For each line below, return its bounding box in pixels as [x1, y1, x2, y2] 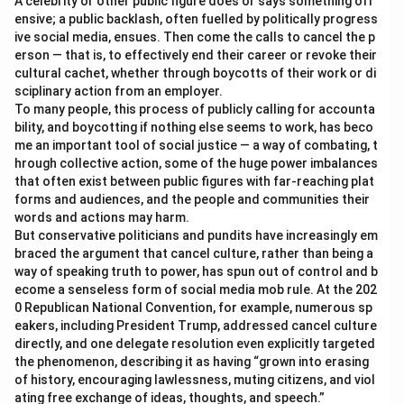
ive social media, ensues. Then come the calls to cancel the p [14, 30, 375, 44]
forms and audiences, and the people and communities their [14, 192, 370, 207]
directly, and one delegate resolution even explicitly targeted [14, 336, 375, 351]
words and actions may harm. [14, 210, 189, 225]
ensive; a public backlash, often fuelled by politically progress [14, 12, 378, 26]
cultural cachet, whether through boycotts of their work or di [14, 66, 376, 80]
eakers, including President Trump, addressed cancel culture [14, 318, 377, 333]
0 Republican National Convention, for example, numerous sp [14, 300, 372, 315]
